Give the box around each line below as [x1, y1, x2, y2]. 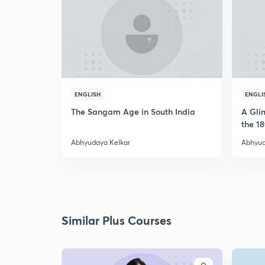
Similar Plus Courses [62, 212, 172, 228]
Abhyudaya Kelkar [71, 138, 130, 147]
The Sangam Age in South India [71, 106, 195, 117]
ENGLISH [75, 90, 101, 98]
